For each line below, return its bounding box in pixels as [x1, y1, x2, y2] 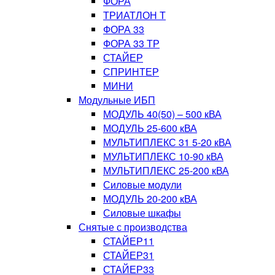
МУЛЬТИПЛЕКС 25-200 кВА [103, 163, 229, 177]
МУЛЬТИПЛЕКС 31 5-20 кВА [103, 135, 231, 149]
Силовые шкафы [103, 206, 181, 220]
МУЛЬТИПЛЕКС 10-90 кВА [103, 149, 223, 163]
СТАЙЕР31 [103, 248, 154, 262]
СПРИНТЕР [103, 64, 159, 79]
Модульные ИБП [79, 93, 155, 107]
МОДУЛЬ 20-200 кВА [103, 192, 197, 206]
